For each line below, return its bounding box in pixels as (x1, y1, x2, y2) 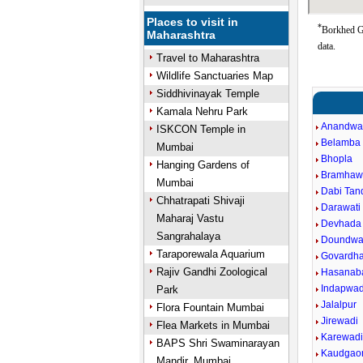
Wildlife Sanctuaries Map (156, 70, 273, 82)
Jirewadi (321, 315, 359, 327)
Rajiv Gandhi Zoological (156, 266, 267, 278)
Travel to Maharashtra (156, 52, 259, 64)
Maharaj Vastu (156, 212, 224, 224)
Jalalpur (321, 299, 357, 310)
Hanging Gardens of (156, 159, 250, 171)
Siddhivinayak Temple (156, 88, 259, 100)
